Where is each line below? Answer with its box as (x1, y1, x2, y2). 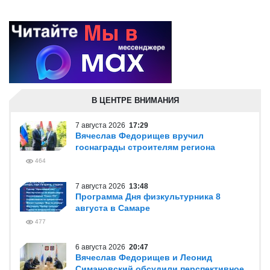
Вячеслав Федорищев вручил (75, 131, 204, 140)
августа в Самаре (75, 203, 150, 213)
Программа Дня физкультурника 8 (75, 192, 221, 201)
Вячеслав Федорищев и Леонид (75, 253, 212, 262)
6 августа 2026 (75, 243, 129, 251)
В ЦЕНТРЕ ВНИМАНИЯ (91, 96, 179, 105)
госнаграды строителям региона (75, 142, 215, 152)
